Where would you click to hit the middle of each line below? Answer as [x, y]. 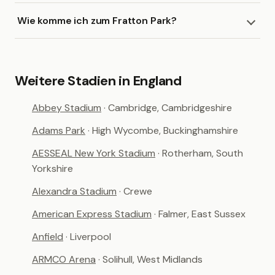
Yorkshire [52, 168]
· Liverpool [88, 237]
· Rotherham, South [200, 153]
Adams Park [59, 130]
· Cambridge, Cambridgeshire [168, 108]
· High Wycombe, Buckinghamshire [163, 130]
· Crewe [136, 191]
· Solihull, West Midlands [150, 259]
